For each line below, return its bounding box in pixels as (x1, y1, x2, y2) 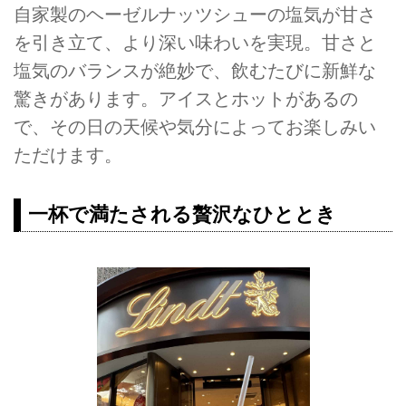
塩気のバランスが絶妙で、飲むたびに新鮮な (14, 60, 376, 81)
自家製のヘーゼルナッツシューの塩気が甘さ (14, 4, 376, 24)
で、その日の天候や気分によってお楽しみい (14, 116, 376, 137)
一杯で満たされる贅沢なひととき (28, 202, 336, 226)
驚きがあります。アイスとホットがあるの (14, 88, 358, 109)
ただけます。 (14, 144, 122, 165)
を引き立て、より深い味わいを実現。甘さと (14, 32, 376, 53)
